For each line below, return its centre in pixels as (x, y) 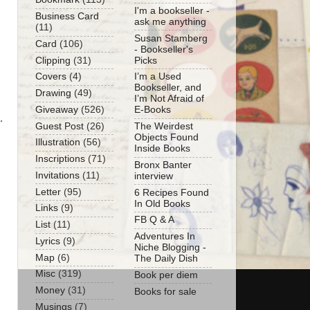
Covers (51, 77)
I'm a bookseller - (172, 10)
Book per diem (166, 275)
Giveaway (57, 109)
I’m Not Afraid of (169, 99)
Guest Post (60, 126)
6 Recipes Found (172, 192)
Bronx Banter (163, 165)
